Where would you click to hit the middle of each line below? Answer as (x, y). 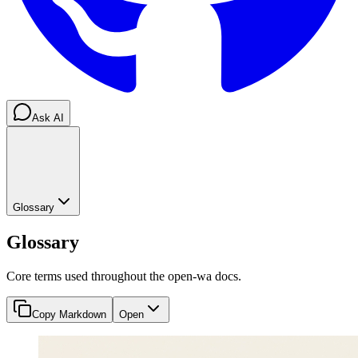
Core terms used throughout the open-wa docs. (124, 276)
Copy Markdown (69, 314)
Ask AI (48, 118)
